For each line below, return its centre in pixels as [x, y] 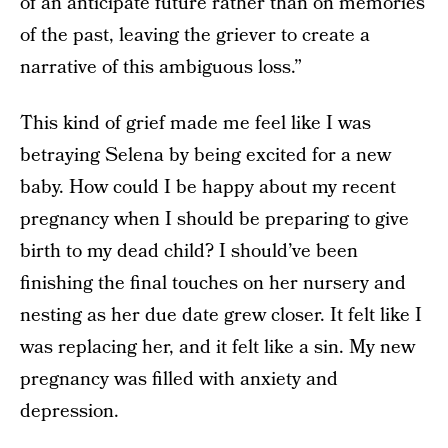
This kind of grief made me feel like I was [195, 123]
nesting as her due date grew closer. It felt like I [221, 315]
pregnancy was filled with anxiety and [179, 379]
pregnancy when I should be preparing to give [214, 219]
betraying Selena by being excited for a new [205, 155]
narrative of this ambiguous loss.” [161, 67]
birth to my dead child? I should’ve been [189, 251]
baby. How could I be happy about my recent [208, 187]
